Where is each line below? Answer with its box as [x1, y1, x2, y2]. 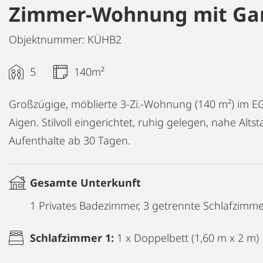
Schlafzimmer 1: [30, 230, 117, 245]
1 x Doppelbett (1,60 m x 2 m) [117, 230, 259, 245]
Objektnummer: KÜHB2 [9, 32, 122, 46]
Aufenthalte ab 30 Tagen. [9, 133, 130, 147]
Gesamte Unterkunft [30, 175, 141, 190]
